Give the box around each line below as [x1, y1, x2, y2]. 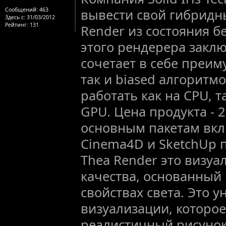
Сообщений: [5, 6, 38, 13]
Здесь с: [5, 13, 25, 21]
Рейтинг [5, 21, 27, 28]
